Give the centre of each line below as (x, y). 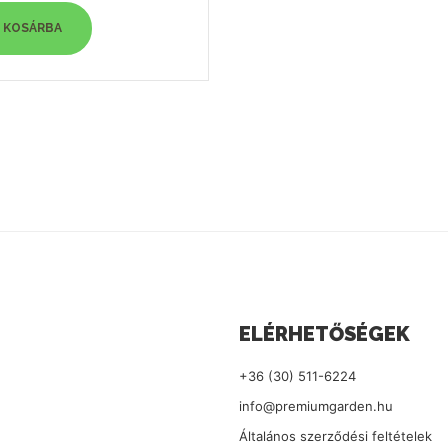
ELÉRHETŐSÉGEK (324, 334)
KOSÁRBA (32, 28)
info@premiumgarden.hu (316, 406)
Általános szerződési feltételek (335, 436)
